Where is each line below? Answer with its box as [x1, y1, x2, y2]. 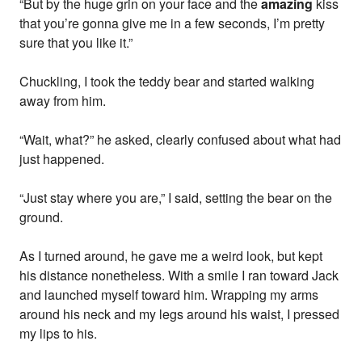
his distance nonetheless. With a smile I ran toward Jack [19, 266, 339, 285]
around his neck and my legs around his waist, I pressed [19, 305, 340, 324]
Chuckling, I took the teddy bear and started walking [19, 72, 315, 91]
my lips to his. [19, 324, 98, 343]
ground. [19, 208, 64, 227]
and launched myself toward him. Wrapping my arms [19, 285, 319, 305]
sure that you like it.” [19, 33, 133, 53]
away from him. [19, 91, 107, 111]
